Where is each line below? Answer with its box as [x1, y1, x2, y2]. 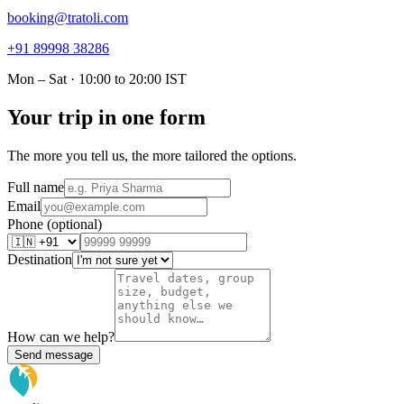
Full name [7, 179, 64, 195]
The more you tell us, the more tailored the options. [7, 147, 297, 163]
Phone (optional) [7, 216, 102, 232]
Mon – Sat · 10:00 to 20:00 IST [7, 70, 187, 87]
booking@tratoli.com [7, 9, 128, 25]
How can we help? [7, 328, 115, 344]
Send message [14, 347, 93, 362]
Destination [7, 251, 72, 267]
